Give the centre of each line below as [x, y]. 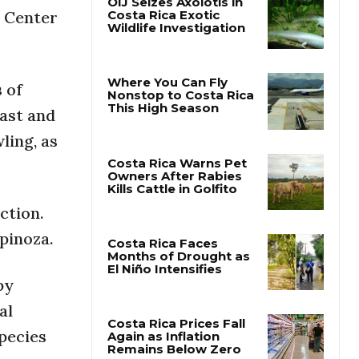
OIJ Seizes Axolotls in [175, 42]
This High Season [163, 148]
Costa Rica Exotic [163, 55]
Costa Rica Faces [163, 283]
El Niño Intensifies [165, 309]
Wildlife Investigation [176, 68]
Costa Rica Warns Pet [177, 203]
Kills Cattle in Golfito [172, 228]
